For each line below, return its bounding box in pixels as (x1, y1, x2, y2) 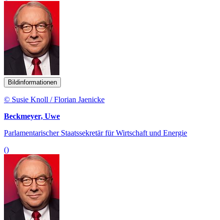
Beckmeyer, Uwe (4, 112, 60, 121)
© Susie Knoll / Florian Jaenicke (4, 95, 105, 104)
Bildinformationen (8, 79, 57, 86)
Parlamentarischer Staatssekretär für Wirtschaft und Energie (4, 129, 187, 137)
